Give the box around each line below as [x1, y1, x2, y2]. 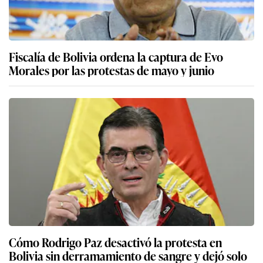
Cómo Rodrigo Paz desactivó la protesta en [9, 232, 222, 251]
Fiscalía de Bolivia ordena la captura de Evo [9, 47, 223, 65]
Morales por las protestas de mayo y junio [9, 60, 214, 79]
